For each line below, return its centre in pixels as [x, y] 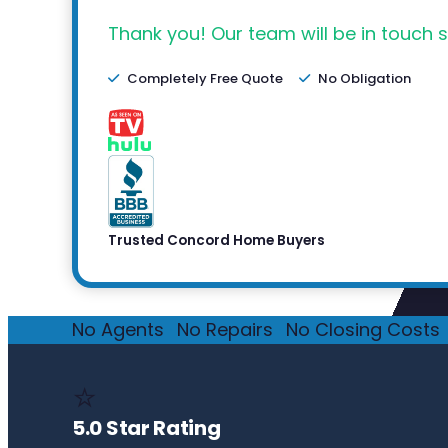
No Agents [118, 330]
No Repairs [225, 330]
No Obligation [364, 79]
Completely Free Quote [205, 79]
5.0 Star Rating [146, 428]
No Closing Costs [363, 330]
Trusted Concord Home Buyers [216, 241]
